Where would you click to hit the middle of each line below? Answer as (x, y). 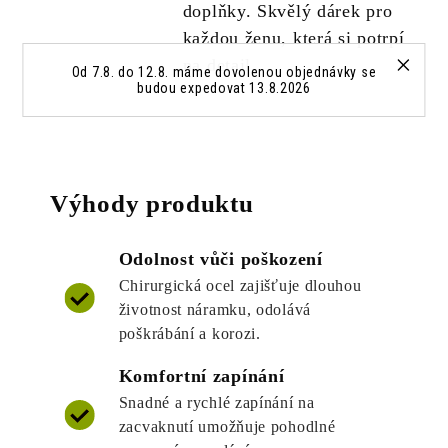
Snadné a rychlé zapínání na (216, 403)
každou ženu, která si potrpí (293, 38)
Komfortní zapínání (201, 376)
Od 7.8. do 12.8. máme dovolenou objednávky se (224, 71)
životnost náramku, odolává (214, 310)
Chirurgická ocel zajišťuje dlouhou (240, 286)
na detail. (219, 65)
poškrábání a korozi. (189, 334)
